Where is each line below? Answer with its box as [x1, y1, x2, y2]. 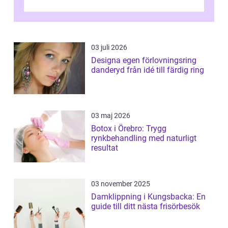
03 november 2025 [91, 180, 150, 188]
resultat [91, 143, 118, 153]
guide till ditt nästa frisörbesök [91, 202, 200, 211]
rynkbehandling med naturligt [91, 133, 196, 143]
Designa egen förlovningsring [91, 55, 196, 65]
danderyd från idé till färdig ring [127, 65, 204, 75]
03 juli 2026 [91, 43, 127, 51]
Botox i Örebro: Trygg [91, 124, 166, 133]
